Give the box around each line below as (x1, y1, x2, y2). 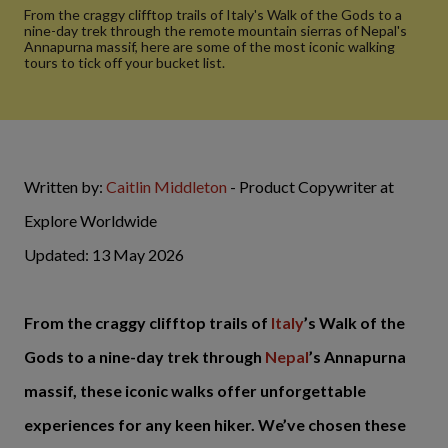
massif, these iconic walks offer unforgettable (24, 381, 366, 400)
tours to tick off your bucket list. (24, 54, 225, 71)
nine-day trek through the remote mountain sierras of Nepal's (24, 22, 407, 39)
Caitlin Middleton (106, 177, 227, 196)
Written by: (24, 177, 106, 196)
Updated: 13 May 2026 (24, 245, 184, 264)
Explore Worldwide (24, 211, 157, 230)
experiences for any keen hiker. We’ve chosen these (24, 415, 406, 434)
